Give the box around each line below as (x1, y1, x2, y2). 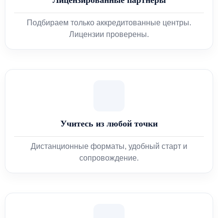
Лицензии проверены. (69, 30, 149, 38)
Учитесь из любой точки (60, 118, 158, 128)
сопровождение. (79, 153, 139, 162)
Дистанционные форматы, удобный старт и (31, 142, 187, 150)
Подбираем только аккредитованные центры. (27, 18, 191, 27)
